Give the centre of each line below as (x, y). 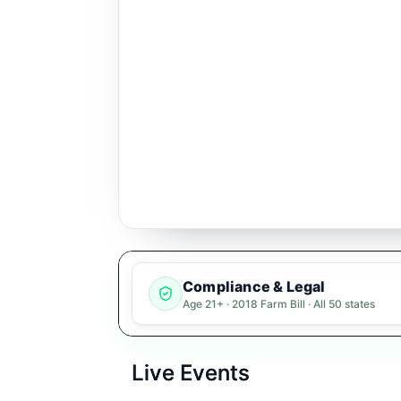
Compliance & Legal (254, 286)
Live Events (191, 373)
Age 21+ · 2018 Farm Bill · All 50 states (279, 303)
